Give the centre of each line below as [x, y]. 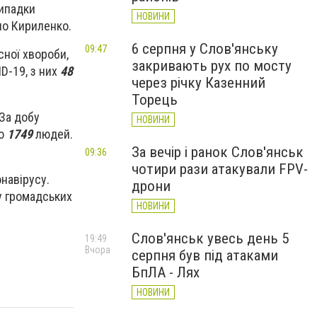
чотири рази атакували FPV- [220, 169]
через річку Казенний [198, 83]
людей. [53, 134]
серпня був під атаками [205, 255]
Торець [155, 100]
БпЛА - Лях [166, 272]
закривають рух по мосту [212, 66]
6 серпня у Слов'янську [205, 49]
